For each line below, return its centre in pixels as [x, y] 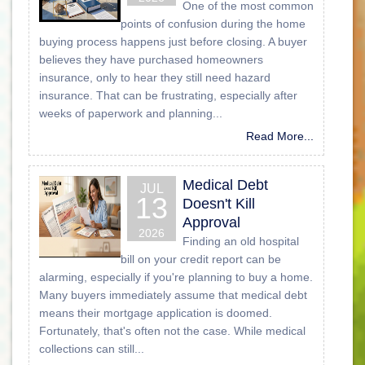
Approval [211, 222]
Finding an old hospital [241, 241]
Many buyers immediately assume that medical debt [173, 295]
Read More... [280, 136]
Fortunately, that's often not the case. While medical [172, 330]
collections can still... [92, 348]
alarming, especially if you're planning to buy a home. [176, 277]
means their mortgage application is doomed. [156, 312]
